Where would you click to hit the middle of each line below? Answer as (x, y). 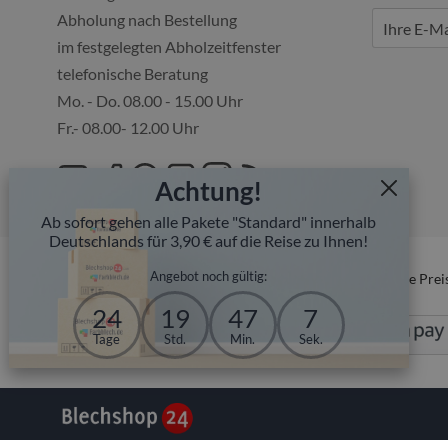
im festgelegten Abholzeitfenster (169, 46)
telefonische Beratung (132, 73)
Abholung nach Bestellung (147, 19)
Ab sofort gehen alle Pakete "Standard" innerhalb (209, 221)
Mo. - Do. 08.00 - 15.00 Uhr (150, 100)
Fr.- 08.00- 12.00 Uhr (128, 127)
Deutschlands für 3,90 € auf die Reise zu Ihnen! (209, 240)
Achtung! (209, 190)
